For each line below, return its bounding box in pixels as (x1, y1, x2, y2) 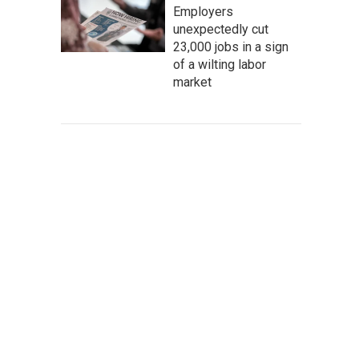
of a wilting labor (173, 57, 266, 72)
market (173, 75, 212, 90)
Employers (173, 4, 233, 19)
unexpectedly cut (173, 22, 268, 37)
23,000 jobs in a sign (173, 39, 288, 54)
